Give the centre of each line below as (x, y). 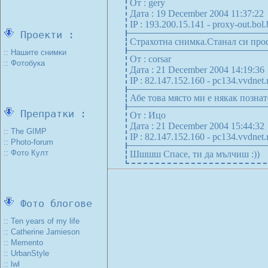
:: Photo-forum (28, 142)
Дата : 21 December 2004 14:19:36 (197, 70)
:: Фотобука (24, 63)
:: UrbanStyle (26, 253)
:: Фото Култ (26, 153)
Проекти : (44, 35)
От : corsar (150, 59)
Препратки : (50, 114)
